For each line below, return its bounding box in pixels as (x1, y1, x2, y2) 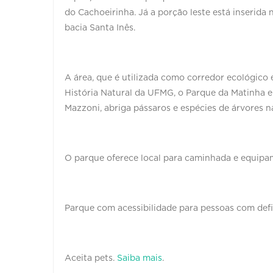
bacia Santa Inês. (65, 23, 135, 32)
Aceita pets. (65, 253, 117, 263)
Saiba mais (117, 253, 162, 263)
